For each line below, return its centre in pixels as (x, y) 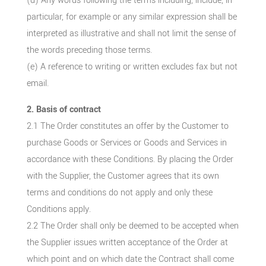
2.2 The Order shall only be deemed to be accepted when (132, 226)
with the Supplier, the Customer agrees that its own (123, 176)
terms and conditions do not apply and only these (119, 192)
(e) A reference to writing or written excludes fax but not (132, 66)
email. (37, 83)
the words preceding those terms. (89, 50)
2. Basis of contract (64, 109)
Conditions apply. (58, 209)
